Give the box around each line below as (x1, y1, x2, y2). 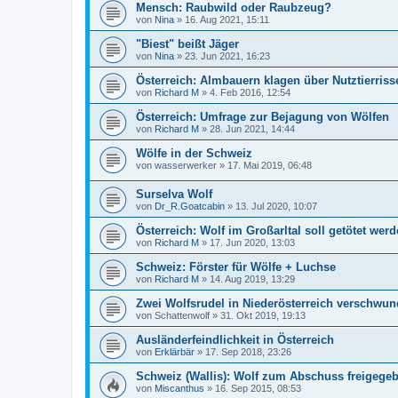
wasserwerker (155, 159, 217, 171)
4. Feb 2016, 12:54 (210, 86, 291, 98)
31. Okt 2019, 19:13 (220, 310, 306, 322)
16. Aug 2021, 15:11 (185, 13, 269, 25)
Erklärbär (155, 346, 195, 358)
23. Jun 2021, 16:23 (185, 50, 270, 61)
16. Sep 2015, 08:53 (215, 383, 301, 394)
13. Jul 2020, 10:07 (235, 201, 317, 212)
